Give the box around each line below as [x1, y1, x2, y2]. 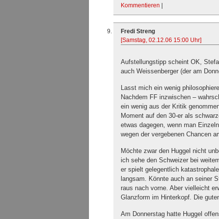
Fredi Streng [121, 28, 155, 35]
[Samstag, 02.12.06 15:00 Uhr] [121, 37, 201, 44]
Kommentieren [121, 2, 160, 9]
